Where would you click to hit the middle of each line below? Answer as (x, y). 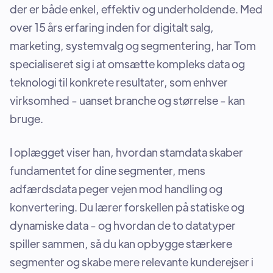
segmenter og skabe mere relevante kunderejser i (132, 262)
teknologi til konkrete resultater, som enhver (119, 82)
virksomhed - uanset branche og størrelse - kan (127, 100)
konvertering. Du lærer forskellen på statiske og (127, 207)
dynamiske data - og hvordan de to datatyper (123, 225)
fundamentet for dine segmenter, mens (108, 170)
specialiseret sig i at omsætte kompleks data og (127, 64)
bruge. (27, 119)
